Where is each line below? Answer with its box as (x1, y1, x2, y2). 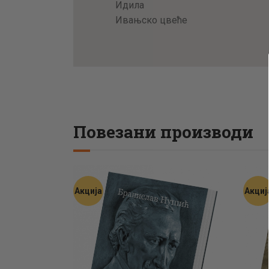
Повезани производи (73, 120, 253, 143)
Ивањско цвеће (115, 14, 187, 26)
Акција (74, 186, 102, 196)
